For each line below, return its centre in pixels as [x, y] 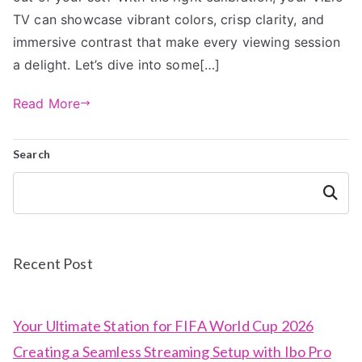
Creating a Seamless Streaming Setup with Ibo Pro [172, 351]
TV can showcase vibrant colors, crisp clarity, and [169, 19]
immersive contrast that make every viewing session [177, 42]
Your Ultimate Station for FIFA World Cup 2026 [164, 325]
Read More [47, 103]
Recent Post [53, 263]
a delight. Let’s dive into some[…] [117, 64]
